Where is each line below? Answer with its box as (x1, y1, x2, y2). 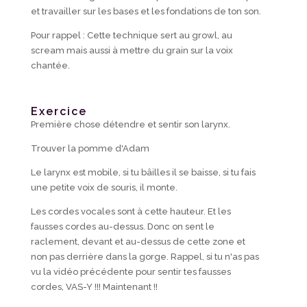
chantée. (30, 60, 70, 71)
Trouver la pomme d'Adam (30, 143, 149, 154)
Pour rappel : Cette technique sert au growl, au (30, 30, 232, 41)
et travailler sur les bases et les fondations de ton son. (30, 6, 261, 17)
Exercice (30, 105, 87, 119)
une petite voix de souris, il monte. (30, 182, 177, 193)
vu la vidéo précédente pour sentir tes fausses (30, 267, 231, 278)
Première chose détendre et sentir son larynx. (30, 119, 230, 130)
